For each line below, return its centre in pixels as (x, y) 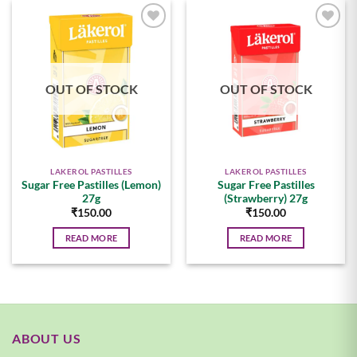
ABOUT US (47, 339)
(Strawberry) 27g (266, 199)
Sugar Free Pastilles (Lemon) (91, 185)
